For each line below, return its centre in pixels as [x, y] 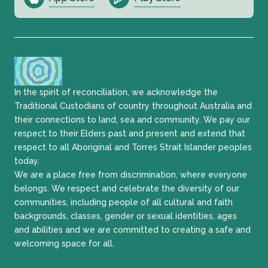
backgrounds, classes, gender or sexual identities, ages [126, 216]
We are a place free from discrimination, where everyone [131, 175]
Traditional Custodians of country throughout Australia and [133, 106]
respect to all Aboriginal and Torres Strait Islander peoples [133, 147]
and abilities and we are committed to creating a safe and [133, 230]
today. [27, 161]
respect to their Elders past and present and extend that [130, 134]
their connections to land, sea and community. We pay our [132, 120]
